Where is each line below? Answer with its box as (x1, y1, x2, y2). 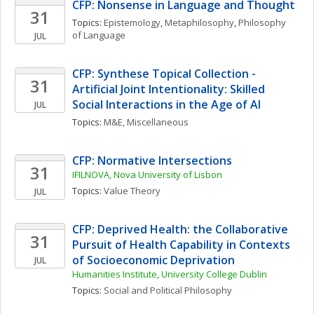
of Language (72, 29, 125, 41)
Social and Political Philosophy (104, 284, 232, 296)
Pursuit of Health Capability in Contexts (72, 237, 290, 252)
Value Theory (104, 184, 161, 197)
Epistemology (104, 16, 161, 29)
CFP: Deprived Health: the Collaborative (72, 221, 288, 237)
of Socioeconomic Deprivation (72, 252, 235, 268)
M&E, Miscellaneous (104, 116, 189, 128)
